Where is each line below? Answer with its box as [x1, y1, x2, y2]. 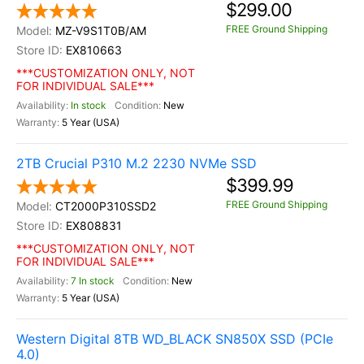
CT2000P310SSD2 [55, 199, 156, 213]
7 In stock [71, 275, 115, 287]
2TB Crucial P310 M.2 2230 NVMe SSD [16, 155, 257, 171]
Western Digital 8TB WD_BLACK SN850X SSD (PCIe [16, 331, 333, 347]
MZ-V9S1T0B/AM [55, 24, 146, 37]
